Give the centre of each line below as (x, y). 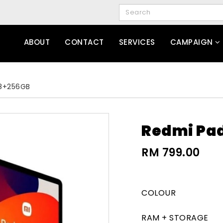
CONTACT (84, 42)
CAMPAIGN (191, 42)
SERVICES (137, 42)
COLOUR (159, 193)
